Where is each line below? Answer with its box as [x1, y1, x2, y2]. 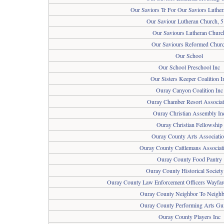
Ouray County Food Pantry [156, 155, 222, 163]
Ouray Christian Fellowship [156, 120, 222, 128]
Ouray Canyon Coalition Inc [155, 86, 223, 94]
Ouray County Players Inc [158, 212, 220, 220]
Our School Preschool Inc [158, 63, 220, 71]
